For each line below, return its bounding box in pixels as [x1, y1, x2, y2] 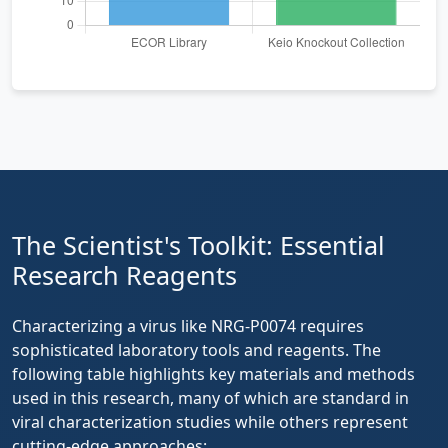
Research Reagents [12, 257, 237, 292]
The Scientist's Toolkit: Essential [12, 227, 385, 262]
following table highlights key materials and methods [12, 362, 415, 385]
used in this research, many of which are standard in [12, 386, 409, 409]
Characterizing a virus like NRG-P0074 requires [12, 314, 364, 337]
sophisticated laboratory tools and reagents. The [12, 338, 381, 361]
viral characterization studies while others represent [12, 410, 408, 433]
